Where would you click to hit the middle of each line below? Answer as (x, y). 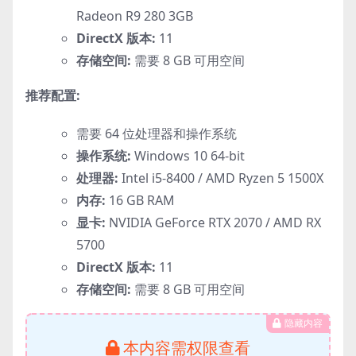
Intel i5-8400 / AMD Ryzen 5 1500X (221, 178)
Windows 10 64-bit (188, 155)
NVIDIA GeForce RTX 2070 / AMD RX (213, 222)
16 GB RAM (140, 200)
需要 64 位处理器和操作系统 (157, 133)
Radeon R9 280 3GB (135, 15)
